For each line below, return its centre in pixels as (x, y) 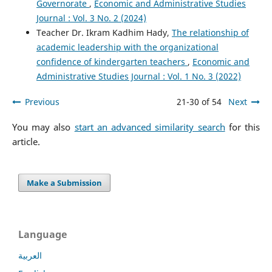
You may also (43, 127)
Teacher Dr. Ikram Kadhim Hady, (104, 32)
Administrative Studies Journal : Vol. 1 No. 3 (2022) (138, 76)
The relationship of (210, 32)
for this (243, 127)
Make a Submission (65, 182)
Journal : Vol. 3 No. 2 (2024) (91, 18)
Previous (42, 101)
